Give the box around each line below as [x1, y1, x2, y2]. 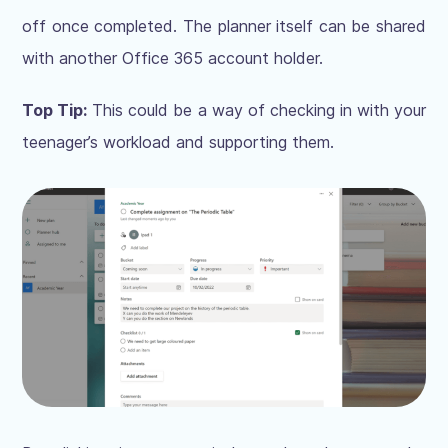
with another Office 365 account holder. [22, 47, 324, 68]
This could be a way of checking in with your [87, 99, 426, 120]
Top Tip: [22, 99, 88, 120]
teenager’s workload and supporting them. [22, 131, 335, 152]
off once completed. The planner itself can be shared [22, 15, 426, 36]
